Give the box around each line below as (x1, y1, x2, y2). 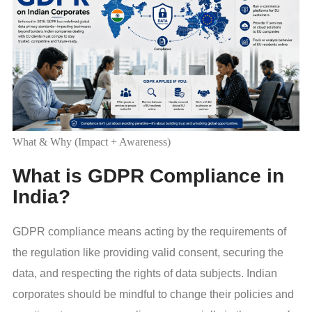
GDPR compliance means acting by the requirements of (13, 225, 286, 237)
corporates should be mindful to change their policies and (13, 288, 294, 300)
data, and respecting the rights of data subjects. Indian (13, 267, 277, 279)
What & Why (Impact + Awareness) (13, 135, 171, 148)
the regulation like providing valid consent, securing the (13, 246, 283, 258)
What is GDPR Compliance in (13, 165, 284, 187)
